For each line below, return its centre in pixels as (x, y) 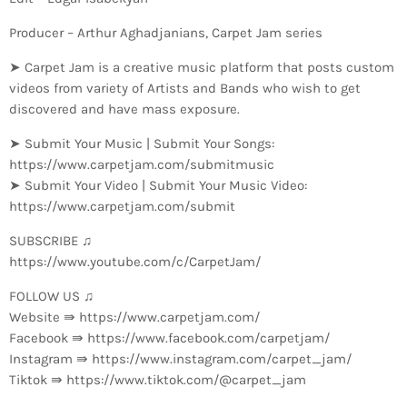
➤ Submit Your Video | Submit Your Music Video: (158, 185)
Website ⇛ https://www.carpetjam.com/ (134, 317)
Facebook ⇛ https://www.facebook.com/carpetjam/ (169, 338)
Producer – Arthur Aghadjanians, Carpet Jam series (166, 32)
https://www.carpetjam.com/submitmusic (142, 164)
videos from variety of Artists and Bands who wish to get (185, 88)
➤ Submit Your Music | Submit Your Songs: (142, 143)
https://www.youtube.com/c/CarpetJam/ (135, 261)
